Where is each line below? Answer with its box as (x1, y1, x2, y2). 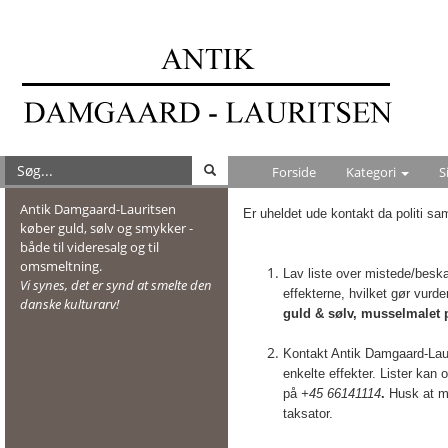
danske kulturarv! (20, 295, 119, 313)
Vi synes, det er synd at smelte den (20, 276, 212, 294)
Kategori (346, 163, 399, 181)
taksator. (283, 406, 334, 421)
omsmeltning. (20, 257, 105, 275)
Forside (272, 163, 316, 181)
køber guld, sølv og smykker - (20, 219, 193, 237)
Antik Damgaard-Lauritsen (20, 200, 176, 218)
